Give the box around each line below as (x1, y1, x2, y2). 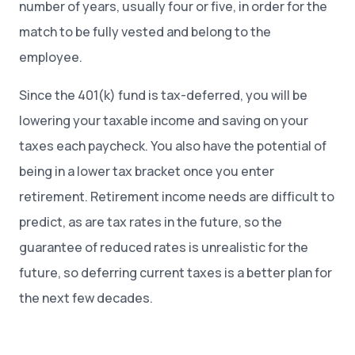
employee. (19, 48, 82, 66)
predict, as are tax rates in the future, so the (19, 213, 282, 231)
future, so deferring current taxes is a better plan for (19, 264, 332, 281)
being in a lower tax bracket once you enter (19, 162, 274, 180)
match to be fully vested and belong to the (19, 23, 271, 40)
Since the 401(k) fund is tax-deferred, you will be (19, 86, 307, 104)
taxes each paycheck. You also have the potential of (19, 137, 326, 155)
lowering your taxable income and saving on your (19, 112, 308, 129)
